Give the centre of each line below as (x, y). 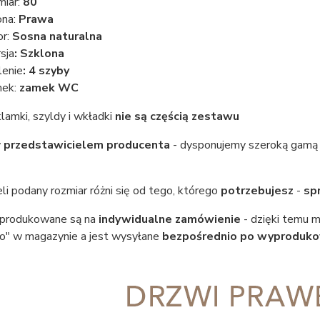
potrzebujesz (257, 191)
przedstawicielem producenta (86, 145)
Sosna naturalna (57, 36)
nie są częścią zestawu (177, 116)
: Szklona (39, 54)
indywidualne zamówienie (169, 219)
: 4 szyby (46, 71)
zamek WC (49, 88)
